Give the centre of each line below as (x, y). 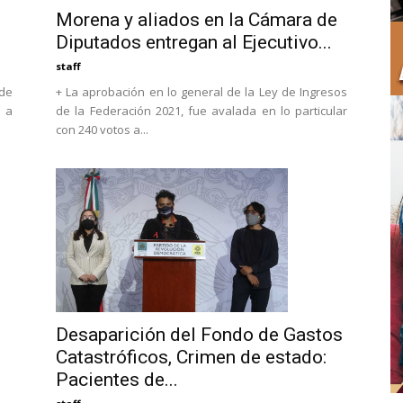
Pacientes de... (117, 379)
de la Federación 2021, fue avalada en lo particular (201, 111)
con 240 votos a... (102, 130)
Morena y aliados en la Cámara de (197, 20)
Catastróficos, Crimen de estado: (191, 357)
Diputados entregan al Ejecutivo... (194, 42)
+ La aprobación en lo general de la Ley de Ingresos (201, 92)
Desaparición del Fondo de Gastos (199, 334)
